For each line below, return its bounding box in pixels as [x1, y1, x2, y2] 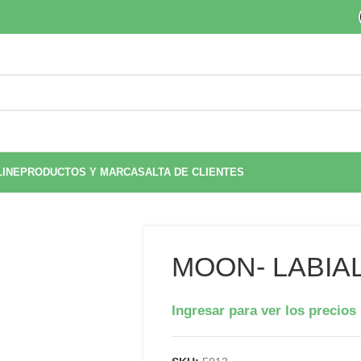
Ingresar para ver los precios [171, 302, 356, 318]
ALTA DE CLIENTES [145, 166, 244, 178]
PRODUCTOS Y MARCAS [20, 166, 145, 178]
